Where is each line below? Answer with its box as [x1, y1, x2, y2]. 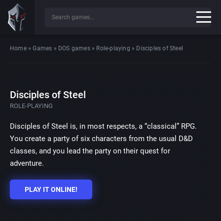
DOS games [58, 45, 90, 52]
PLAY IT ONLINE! [25, 185, 77, 193]
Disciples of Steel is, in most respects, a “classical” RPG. [10, 122, 197, 131]
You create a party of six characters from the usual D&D [10, 134, 193, 143]
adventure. [10, 159, 44, 168]
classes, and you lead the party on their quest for [10, 147, 170, 155]
